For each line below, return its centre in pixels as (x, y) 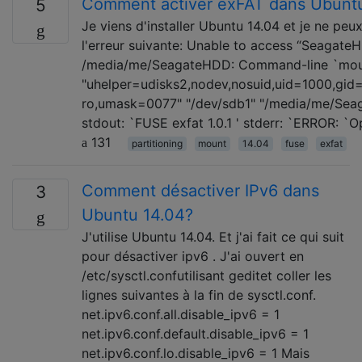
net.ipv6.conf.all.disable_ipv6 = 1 (181, 314)
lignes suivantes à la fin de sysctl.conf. (199, 295)
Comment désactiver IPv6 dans (200, 190)
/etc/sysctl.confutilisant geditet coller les (206, 275)
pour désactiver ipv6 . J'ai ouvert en (193, 256)
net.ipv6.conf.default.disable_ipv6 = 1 (195, 333)
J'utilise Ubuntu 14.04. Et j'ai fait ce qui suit (213, 236)
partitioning (157, 143)
